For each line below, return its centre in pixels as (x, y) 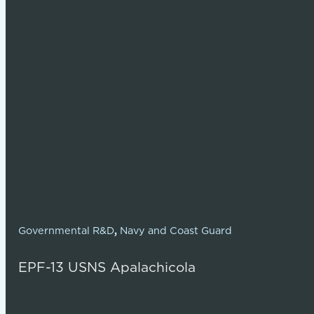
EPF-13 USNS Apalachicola (107, 266)
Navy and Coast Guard (176, 230)
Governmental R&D (66, 230)
